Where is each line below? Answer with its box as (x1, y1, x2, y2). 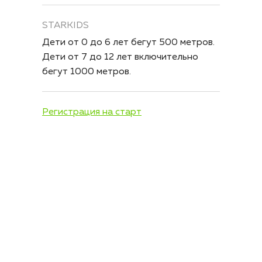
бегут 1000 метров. (42, 67, 131, 77)
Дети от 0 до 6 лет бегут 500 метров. (42, 38, 215, 47)
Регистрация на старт (42, 108, 142, 117)
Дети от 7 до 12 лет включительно (42, 53, 198, 62)
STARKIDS (42, 21, 89, 30)
